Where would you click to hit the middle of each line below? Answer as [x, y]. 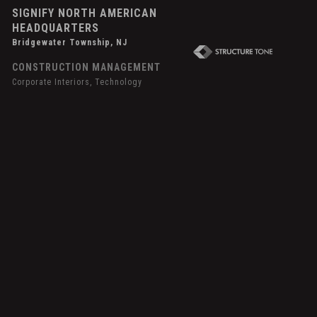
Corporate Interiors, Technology [77, 82]
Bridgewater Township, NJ [70, 42]
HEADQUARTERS [56, 28]
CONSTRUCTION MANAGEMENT [87, 67]
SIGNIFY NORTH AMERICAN [85, 13]
